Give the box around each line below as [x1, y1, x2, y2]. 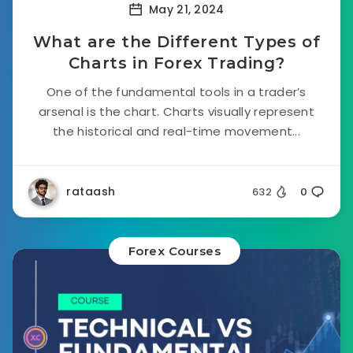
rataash [66, 184, 116, 199]
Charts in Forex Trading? [68, 54, 285, 72]
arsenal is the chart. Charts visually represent [38, 103, 315, 120]
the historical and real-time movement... [53, 123, 300, 139]
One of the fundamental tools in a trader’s [46, 84, 307, 100]
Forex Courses [128, 243, 221, 258]
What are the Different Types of [32, 32, 321, 51]
